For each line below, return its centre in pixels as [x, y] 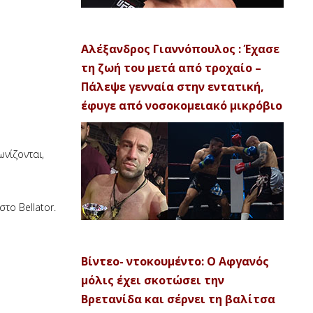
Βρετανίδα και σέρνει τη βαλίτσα [178, 299]
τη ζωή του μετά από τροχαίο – [171, 68]
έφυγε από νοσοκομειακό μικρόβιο [182, 105]
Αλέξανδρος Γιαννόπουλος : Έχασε [180, 49]
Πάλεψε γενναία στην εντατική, [173, 87]
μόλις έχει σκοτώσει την [153, 280]
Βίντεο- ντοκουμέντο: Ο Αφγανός [175, 261]
